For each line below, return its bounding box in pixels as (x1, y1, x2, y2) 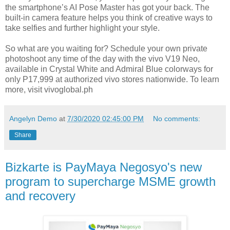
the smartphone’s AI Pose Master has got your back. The (5, 3, 209, 12)
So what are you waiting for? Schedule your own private (5, 44, 207, 53)
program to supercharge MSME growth (5, 175, 216, 189)
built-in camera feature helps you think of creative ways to (5, 13, 213, 23)
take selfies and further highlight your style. (5, 24, 160, 33)
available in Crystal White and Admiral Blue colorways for (5, 65, 213, 74)
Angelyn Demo (9, 114, 57, 123)
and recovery (5, 189, 75, 203)
